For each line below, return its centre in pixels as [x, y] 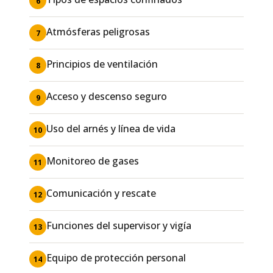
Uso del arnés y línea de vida [111, 129]
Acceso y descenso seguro [107, 96]
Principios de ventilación [102, 64]
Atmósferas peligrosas [98, 32]
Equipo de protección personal [116, 258]
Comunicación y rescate [101, 193]
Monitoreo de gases [93, 161]
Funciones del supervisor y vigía [119, 225]
